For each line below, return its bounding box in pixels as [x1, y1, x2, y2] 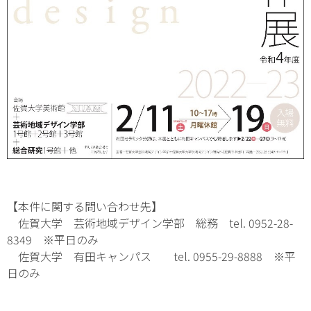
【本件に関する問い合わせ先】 [7, 197, 162, 215]
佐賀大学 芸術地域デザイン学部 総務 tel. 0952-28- [7, 214, 293, 231]
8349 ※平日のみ [7, 230, 99, 248]
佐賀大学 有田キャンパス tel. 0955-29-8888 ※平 [7, 247, 296, 264]
